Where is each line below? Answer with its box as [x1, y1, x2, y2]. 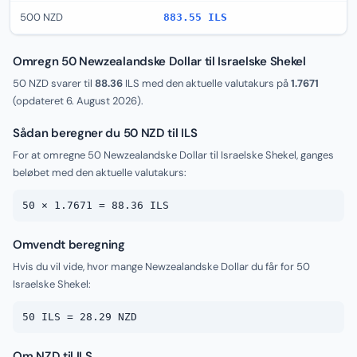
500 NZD [20, 10, 63, 24]
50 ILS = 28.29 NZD [22, 311, 137, 323]
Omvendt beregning [13, 237, 125, 253]
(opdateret [13, 94, 66, 108]
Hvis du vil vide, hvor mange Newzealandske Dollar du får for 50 [13, 260, 310, 273]
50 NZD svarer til [13, 76, 95, 90]
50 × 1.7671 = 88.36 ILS [22, 199, 169, 211]
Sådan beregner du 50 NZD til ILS [13, 125, 198, 141]
